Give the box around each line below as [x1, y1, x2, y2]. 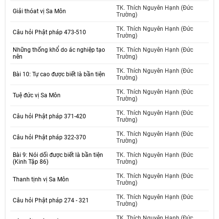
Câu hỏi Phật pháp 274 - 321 [13, 197, 89, 204]
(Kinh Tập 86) [13, 158, 48, 166]
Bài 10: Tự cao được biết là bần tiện [13, 71, 105, 78]
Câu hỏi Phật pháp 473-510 [13, 29, 86, 36]
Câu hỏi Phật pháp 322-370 [13, 134, 86, 141]
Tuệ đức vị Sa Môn [13, 92, 61, 99]
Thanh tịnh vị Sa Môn [13, 176, 69, 183]
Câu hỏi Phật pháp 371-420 [13, 113, 86, 120]
